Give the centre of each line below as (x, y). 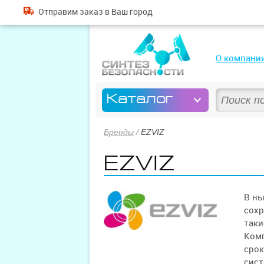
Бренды (119, 132)
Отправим (59, 12)
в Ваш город (128, 12)
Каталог (140, 99)
